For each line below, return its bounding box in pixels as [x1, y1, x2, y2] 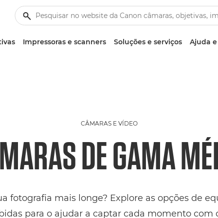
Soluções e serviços [114, 37, 182, 46]
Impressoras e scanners [23, 37, 106, 46]
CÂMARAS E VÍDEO [80, 120, 138, 127]
